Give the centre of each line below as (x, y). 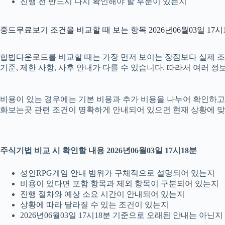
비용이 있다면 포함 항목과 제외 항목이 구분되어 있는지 (120, 184)
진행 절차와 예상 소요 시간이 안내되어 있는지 (102, 194)
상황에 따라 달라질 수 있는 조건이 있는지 (94, 205)
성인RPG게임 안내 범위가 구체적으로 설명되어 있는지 (118, 173)
